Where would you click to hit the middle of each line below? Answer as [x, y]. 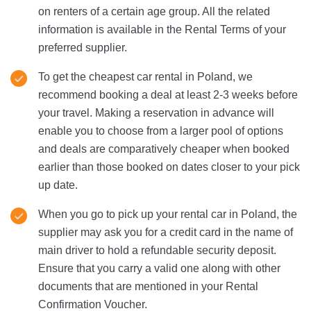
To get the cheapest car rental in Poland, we [145, 76]
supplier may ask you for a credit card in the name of [166, 232]
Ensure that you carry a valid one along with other [159, 268]
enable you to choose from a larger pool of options [161, 131]
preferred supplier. [83, 47]
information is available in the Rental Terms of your [162, 29]
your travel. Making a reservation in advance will [156, 112]
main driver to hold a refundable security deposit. [157, 250]
